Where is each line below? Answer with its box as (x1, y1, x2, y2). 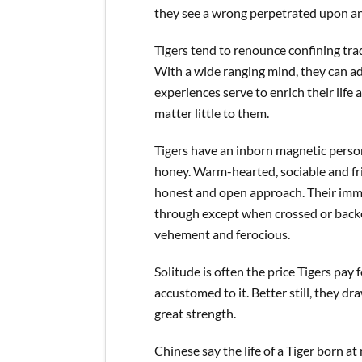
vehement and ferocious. (154, 226, 290, 242)
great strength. (154, 305, 236, 321)
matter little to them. (154, 105, 269, 120)
